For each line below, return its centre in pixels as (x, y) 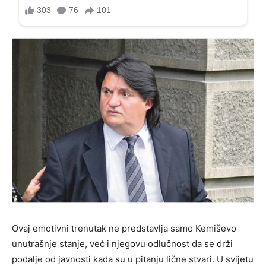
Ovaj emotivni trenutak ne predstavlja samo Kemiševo (124, 228)
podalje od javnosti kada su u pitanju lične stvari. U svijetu (133, 259)
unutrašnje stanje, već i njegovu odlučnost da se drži (122, 243)
